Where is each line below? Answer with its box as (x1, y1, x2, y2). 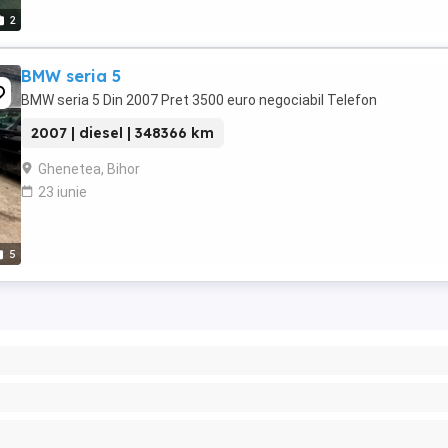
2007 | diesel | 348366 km (31, 124, 214, 142)
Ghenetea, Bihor (38, 161, 140, 177)
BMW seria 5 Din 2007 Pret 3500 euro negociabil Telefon (21, 92, 377, 108)
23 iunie (38, 184, 87, 200)
